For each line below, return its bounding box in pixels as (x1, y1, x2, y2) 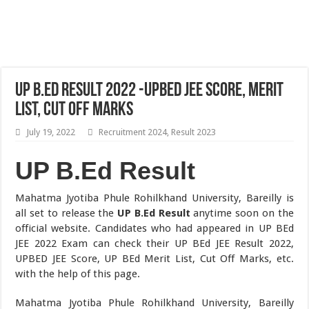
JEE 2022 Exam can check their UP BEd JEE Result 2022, (15, 237, 294, 250)
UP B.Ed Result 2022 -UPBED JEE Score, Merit (15, 81, 284, 101)
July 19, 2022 (26, 127, 76, 137)
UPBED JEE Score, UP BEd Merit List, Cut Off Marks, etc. (15, 252, 294, 265)
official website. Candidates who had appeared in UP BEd (15, 222, 294, 235)
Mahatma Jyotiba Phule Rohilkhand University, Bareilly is (15, 192, 294, 204)
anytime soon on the (193, 207, 294, 219)
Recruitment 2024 (99, 127, 168, 137)
